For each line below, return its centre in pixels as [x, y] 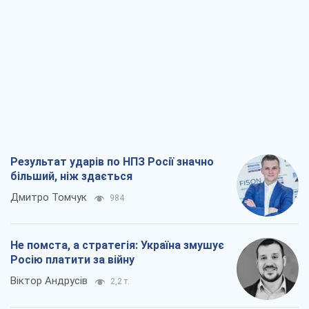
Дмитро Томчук [49, 198]
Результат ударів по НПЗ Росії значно [112, 162]
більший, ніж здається [71, 177]
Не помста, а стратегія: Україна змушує [117, 246]
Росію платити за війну [72, 260]
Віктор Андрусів [49, 281]
